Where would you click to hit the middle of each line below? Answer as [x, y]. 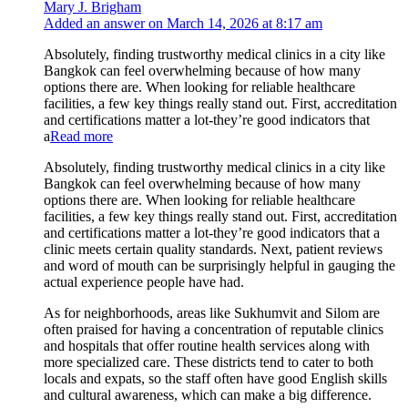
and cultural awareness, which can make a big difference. [208, 394]
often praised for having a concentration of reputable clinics [214, 329]
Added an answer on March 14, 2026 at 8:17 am [183, 23]
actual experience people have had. [144, 281]
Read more [82, 136]
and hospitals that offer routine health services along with [207, 345]
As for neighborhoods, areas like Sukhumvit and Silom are [212, 312]
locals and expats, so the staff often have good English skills [215, 378]
